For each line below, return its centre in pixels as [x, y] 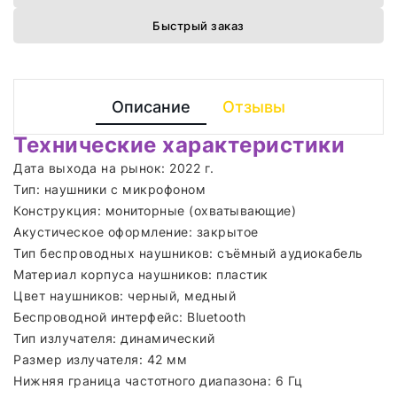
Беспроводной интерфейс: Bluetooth [130, 316]
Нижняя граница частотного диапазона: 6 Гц [158, 380]
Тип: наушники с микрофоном [109, 189]
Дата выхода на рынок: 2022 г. [114, 167]
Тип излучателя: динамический [114, 338]
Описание [151, 106]
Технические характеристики [179, 144]
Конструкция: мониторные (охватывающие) [155, 210]
